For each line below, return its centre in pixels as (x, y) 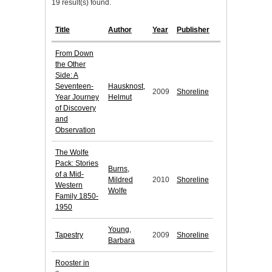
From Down (74, 54)
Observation (75, 130)
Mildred (121, 180)
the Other (70, 65)
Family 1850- (77, 196)
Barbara (121, 241)
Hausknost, (127, 87)
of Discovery (76, 108)
